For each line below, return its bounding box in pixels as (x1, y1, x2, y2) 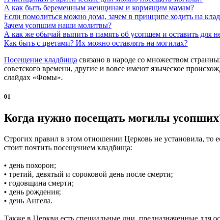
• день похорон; (4, 161, 56, 170)
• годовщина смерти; (4, 179, 74, 188)
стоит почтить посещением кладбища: (4, 143, 132, 152)
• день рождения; (4, 188, 61, 196)
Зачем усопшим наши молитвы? (4, 21, 111, 29)
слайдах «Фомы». (4, 73, 63, 82)
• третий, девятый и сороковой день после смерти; (4, 170, 173, 179)
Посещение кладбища (4, 55, 77, 64)
